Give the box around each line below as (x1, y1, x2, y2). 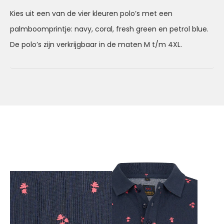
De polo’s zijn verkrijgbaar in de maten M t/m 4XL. (10, 39, 182, 49)
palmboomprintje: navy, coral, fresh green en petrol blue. (10, 23, 208, 34)
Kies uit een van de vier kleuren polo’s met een (10, 8, 172, 18)
